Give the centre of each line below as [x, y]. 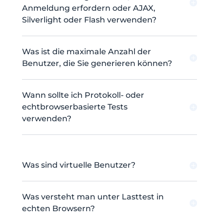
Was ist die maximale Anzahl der [86, 52]
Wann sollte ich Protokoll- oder [83, 95]
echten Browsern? [58, 209]
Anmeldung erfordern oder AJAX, [88, 8]
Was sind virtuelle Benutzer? [78, 165]
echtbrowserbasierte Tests [75, 107]
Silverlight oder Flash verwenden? [89, 20]
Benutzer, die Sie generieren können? [97, 64]
